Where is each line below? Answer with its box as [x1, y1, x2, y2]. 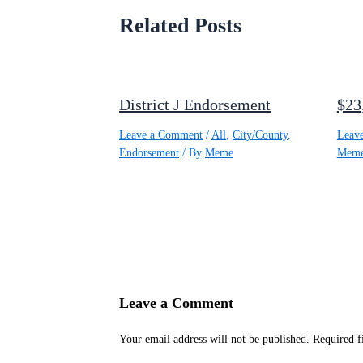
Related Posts [119, 14, 241, 38]
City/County [233, 128, 288, 141]
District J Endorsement [119, 95, 271, 113]
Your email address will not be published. [119, 332, 310, 345]
